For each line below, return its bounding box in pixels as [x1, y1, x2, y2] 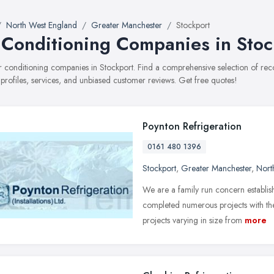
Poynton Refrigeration [143, 119, 242, 133]
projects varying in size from [143, 214, 242, 226]
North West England [6, 19, 77, 31]
